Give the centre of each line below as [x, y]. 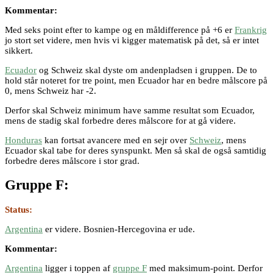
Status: [19, 209]
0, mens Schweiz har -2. [51, 90]
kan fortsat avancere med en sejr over [116, 140]
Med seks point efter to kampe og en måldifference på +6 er [120, 30]
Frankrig [251, 30]
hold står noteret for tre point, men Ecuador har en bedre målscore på [136, 80]
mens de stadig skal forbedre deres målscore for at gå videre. [120, 120]
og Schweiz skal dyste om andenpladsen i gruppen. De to [147, 70]
